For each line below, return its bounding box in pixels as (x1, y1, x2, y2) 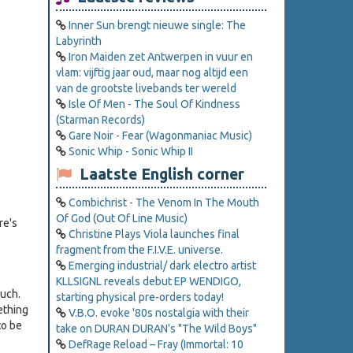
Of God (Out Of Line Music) (56, 212, 188, 225)
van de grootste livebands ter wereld (56, 82, 236, 95)
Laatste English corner (72, 165, 244, 184)
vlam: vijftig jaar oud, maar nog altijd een (56, 66, 248, 80)
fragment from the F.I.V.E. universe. (56, 243, 223, 257)
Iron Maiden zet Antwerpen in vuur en (69, 50, 253, 64)
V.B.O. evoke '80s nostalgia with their (69, 307, 249, 320)
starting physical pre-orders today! (56, 291, 224, 304)
